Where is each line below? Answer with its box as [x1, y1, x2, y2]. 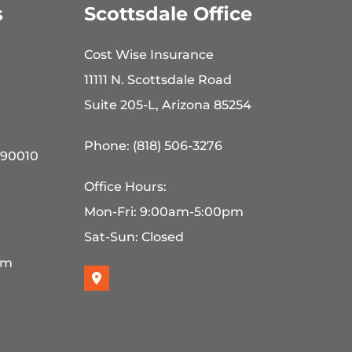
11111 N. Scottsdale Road [84, 72, 233, 88]
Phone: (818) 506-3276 [84, 138, 223, 154]
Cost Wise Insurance [84, 47, 214, 63]
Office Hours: [84, 179, 167, 195]
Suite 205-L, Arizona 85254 [84, 97, 252, 113]
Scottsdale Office [84, 2, 253, 26]
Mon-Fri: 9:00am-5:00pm [84, 204, 244, 220]
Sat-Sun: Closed [84, 229, 185, 245]
